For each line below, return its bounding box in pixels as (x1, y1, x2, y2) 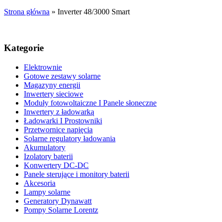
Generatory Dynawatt (24, 196, 92, 205)
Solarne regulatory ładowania (24, 134, 115, 143)
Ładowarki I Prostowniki (24, 116, 102, 125)
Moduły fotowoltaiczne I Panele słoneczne (24, 98, 157, 107)
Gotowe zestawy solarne (24, 71, 101, 80)
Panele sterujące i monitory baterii (24, 169, 129, 178)
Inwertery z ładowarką (24, 107, 94, 116)
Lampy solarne (24, 187, 70, 196)
